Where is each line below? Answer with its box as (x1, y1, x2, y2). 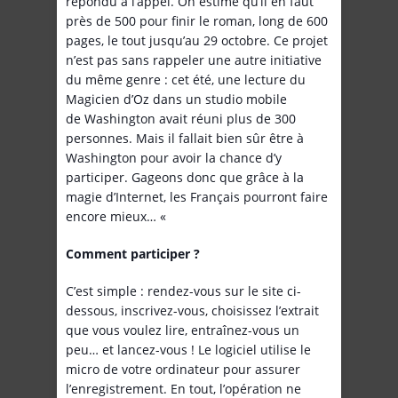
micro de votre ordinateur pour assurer (66, 361, 300, 378)
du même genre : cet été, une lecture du (66, 71, 306, 89)
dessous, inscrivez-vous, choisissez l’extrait (66, 302, 319, 320)
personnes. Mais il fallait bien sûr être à (66, 130, 304, 147)
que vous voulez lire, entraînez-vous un (66, 322, 299, 339)
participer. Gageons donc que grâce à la (66, 169, 304, 187)
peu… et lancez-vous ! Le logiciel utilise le (66, 341, 311, 359)
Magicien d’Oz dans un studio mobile (66, 91, 287, 108)
